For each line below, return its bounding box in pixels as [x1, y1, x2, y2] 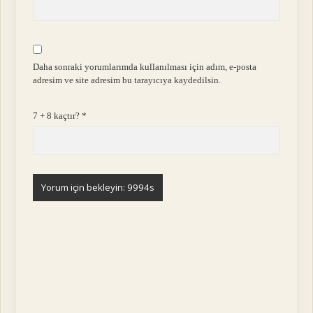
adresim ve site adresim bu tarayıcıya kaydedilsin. [33, 74, 221, 85]
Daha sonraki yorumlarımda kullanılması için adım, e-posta [33, 61, 257, 72]
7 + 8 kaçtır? [33, 110, 82, 122]
